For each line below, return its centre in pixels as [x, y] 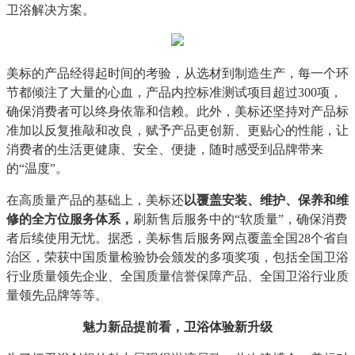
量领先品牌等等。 [57, 295]
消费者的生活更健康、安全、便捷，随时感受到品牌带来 [165, 149]
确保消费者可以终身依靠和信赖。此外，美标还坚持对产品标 [177, 111]
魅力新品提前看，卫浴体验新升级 [177, 327]
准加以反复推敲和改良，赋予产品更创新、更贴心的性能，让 [177, 130]
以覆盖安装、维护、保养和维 [266, 200]
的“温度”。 [37, 168]
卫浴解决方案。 [51, 10]
